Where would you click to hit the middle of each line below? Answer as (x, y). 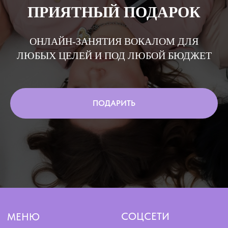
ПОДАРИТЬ (114, 103)
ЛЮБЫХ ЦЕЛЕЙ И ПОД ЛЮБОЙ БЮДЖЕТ (114, 56)
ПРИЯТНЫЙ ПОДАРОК (114, 12)
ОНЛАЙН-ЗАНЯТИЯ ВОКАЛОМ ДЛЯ (114, 41)
